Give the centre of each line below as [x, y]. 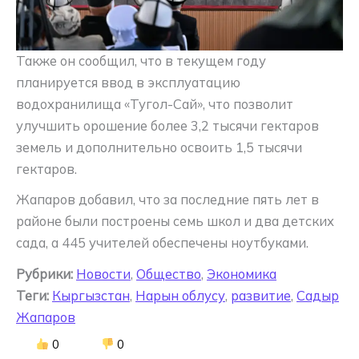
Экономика [242, 274]
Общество [169, 274]
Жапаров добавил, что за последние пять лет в [167, 200]
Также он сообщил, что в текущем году [141, 61]
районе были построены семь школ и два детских [175, 222]
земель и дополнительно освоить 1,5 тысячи [159, 147]
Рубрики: [44, 274]
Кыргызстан [91, 295]
